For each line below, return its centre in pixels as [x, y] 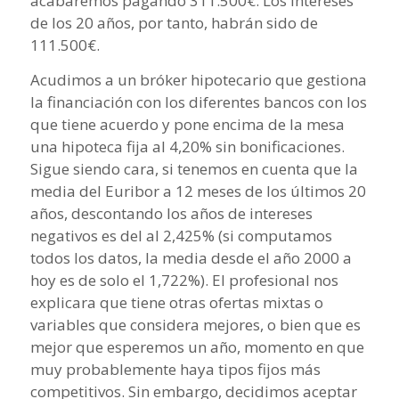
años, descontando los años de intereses [171, 213]
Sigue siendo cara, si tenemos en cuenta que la [194, 169]
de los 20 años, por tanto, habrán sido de [174, 22]
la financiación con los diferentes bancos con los [198, 102]
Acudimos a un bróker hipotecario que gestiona [198, 80]
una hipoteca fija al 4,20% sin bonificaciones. [187, 147]
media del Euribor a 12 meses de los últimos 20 [198, 191]
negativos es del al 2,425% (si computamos [181, 236]
